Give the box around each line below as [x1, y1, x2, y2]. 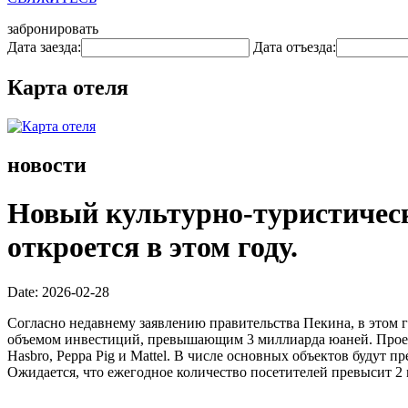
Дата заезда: [7, 39, 81, 55]
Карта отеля [7, 75, 128, 99]
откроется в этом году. [7, 230, 298, 264]
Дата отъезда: [253, 39, 336, 55]
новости [7, 152, 87, 177]
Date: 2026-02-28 [7, 283, 109, 300]
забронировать [7, 21, 98, 36]
